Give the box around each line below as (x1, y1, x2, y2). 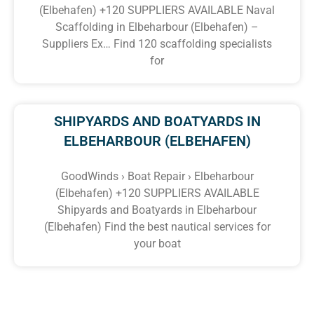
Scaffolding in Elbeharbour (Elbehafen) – (55, 20, 259, 34)
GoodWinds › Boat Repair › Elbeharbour (60, 169, 254, 183)
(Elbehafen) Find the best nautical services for (43, 219, 271, 233)
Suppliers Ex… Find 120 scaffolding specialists (42, 36, 272, 50)
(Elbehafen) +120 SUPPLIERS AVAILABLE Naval (39, 3, 275, 17)
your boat (133, 236, 181, 250)
